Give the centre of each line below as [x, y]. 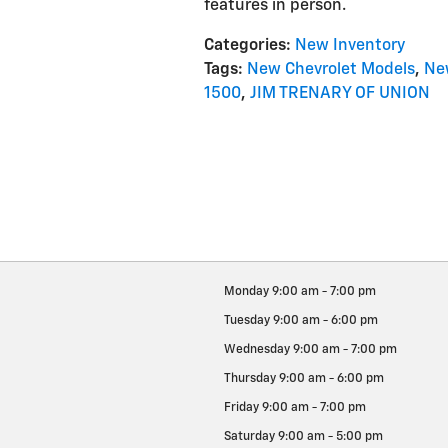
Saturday [249, 437]
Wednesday [257, 350]
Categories [245, 46]
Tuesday [247, 321]
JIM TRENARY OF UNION [340, 94]
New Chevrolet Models [331, 70]
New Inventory [350, 46]
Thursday [250, 379]
